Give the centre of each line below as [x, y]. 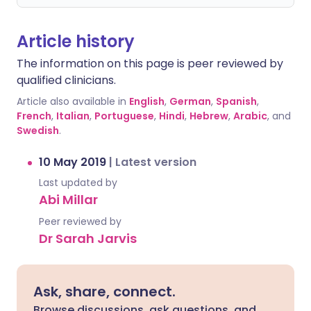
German [190, 102]
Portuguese [124, 116]
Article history [76, 42]
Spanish [236, 102]
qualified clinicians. [66, 81]
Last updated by [78, 183]
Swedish [38, 131]
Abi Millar [68, 200]
